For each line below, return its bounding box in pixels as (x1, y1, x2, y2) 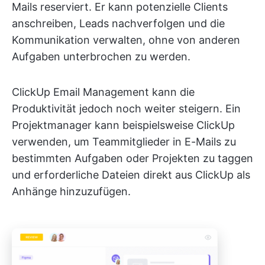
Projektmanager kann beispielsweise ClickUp (12, 119, 235, 132)
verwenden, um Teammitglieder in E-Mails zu (12, 135, 236, 148)
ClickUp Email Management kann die (12, 86, 195, 99)
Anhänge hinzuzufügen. (12, 185, 131, 198)
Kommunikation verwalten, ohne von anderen (12, 34, 240, 47)
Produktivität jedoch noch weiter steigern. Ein (12, 102, 241, 115)
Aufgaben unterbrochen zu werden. (12, 50, 190, 63)
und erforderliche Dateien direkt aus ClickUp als (12, 169, 250, 182)
